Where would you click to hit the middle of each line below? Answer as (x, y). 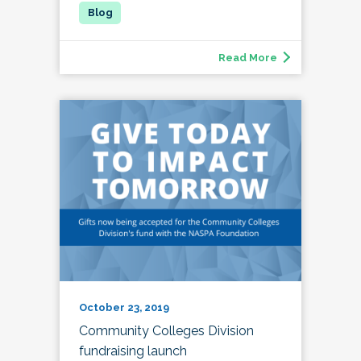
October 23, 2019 (124, 307)
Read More (248, 58)
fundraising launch (133, 351)
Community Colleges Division (166, 330)
